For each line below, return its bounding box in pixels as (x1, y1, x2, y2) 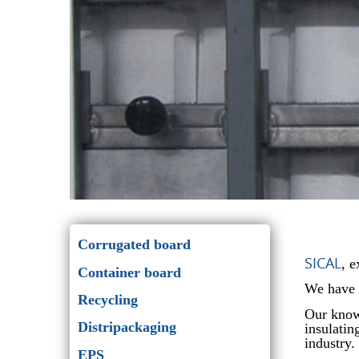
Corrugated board (78, 236, 191, 253)
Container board (78, 264, 181, 280)
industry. (304, 334, 355, 351)
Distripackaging (78, 319, 176, 336)
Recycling (78, 291, 138, 308)
